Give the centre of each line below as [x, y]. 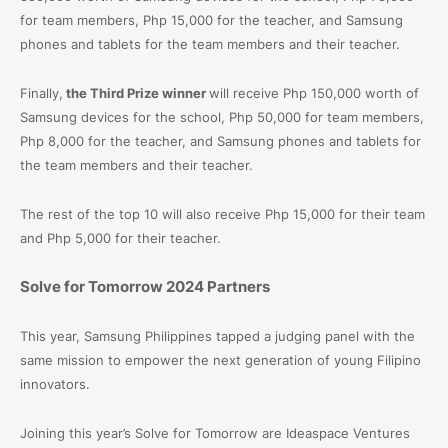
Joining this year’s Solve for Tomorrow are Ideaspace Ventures [215, 433]
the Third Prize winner [136, 92]
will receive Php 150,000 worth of [314, 92]
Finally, [41, 92]
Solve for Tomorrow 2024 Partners [145, 286]
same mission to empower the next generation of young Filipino [220, 360]
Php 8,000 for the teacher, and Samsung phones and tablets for [220, 140]
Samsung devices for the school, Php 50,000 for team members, [222, 116]
